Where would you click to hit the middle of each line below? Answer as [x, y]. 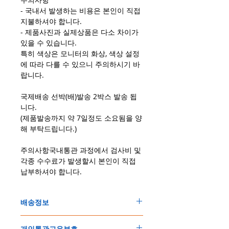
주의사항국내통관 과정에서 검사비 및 [81, 150]
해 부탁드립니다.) [49, 129]
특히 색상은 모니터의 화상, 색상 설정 [80, 54]
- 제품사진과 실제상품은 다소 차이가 [79, 32]
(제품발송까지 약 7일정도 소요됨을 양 [81, 118]
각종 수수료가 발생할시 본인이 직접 [78, 161]
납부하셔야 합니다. [51, 172]
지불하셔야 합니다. [51, 21]
